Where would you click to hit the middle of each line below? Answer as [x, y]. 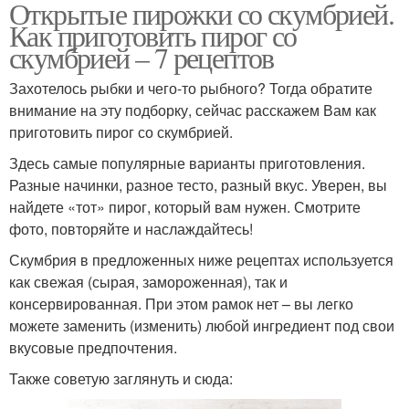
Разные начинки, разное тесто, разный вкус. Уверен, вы [198, 185]
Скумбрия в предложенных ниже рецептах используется [201, 260]
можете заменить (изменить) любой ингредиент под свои [202, 325]
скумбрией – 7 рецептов [142, 57]
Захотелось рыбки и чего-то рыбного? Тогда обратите [191, 88]
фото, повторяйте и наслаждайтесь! [131, 229]
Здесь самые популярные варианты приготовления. [187, 163]
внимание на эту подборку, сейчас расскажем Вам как [193, 110]
